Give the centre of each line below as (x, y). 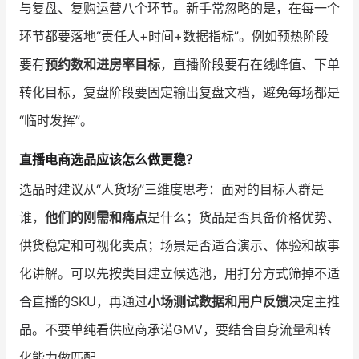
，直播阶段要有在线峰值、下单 (250, 64)
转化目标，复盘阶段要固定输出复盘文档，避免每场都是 (179, 92)
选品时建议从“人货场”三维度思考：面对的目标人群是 (171, 190)
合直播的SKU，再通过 (83, 302)
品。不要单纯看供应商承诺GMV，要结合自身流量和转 (175, 330)
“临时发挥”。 (56, 120)
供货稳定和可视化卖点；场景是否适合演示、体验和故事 (179, 246)
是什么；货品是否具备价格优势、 (244, 218)
